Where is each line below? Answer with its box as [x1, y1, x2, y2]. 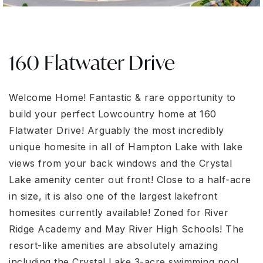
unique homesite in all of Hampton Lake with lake [9, 141, 242, 153]
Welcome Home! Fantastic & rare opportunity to [9, 92, 236, 103]
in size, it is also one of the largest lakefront [9, 190, 217, 202]
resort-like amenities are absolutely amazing [9, 240, 218, 251]
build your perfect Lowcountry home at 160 [9, 108, 217, 120]
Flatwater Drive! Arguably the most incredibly [9, 124, 224, 136]
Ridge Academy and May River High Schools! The [9, 223, 244, 235]
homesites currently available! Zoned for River [9, 207, 228, 218]
